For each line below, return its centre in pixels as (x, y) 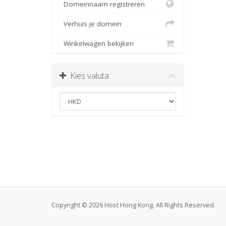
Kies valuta (88, 75)
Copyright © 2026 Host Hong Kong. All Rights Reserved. (133, 205)
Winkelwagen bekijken (97, 43)
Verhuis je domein (91, 24)
